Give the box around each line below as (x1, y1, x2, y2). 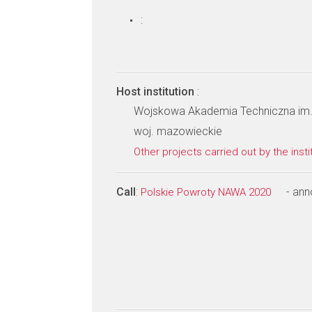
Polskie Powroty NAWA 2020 (141, 186, 274, 198)
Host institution (116, 85, 197, 98)
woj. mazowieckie (134, 125, 222, 138)
